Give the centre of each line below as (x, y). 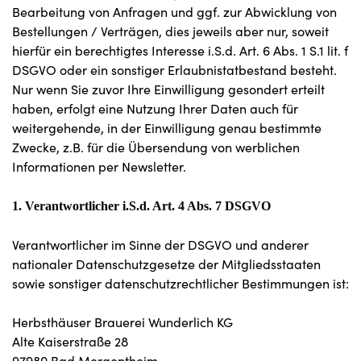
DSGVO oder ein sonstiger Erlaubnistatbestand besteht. (174, 70)
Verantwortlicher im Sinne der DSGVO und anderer (160, 245)
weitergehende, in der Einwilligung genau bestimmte (167, 128)
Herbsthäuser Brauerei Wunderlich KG (122, 322)
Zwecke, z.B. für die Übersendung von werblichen (156, 147)
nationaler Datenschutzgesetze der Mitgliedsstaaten (166, 264)
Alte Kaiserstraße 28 (70, 341)
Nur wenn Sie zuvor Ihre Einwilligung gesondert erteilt (168, 89)
